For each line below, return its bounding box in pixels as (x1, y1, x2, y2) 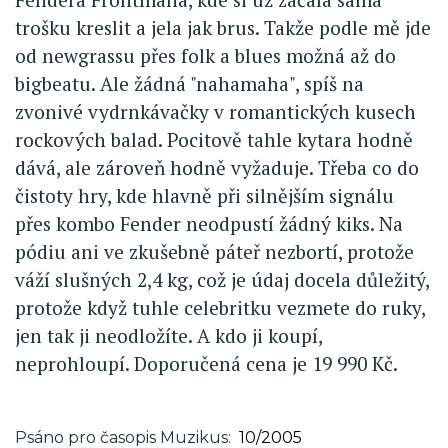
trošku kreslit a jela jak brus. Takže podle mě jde (15, 14, 431, 40)
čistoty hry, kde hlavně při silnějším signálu (15, 182, 394, 208)
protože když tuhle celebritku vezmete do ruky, (15, 294, 425, 320)
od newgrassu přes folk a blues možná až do (15, 42, 396, 68)
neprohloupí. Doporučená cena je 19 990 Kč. (15, 350, 398, 376)
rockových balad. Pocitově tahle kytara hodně (15, 126, 413, 152)
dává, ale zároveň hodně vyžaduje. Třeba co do (15, 154, 419, 180)
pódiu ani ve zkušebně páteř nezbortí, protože (15, 238, 414, 264)
